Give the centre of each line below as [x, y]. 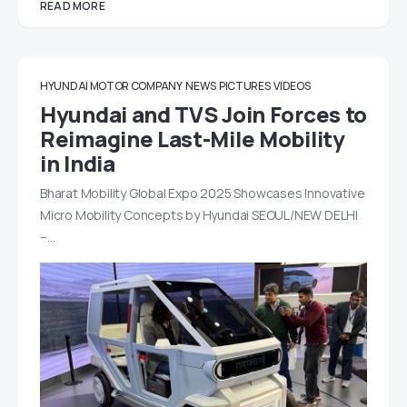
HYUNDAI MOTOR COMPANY [111, 86]
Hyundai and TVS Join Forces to [204, 114]
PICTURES [244, 86]
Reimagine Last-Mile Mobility [193, 139]
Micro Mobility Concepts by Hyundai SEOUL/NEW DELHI [199, 215]
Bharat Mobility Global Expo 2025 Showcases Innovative [203, 194]
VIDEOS [292, 86]
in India [78, 164]
